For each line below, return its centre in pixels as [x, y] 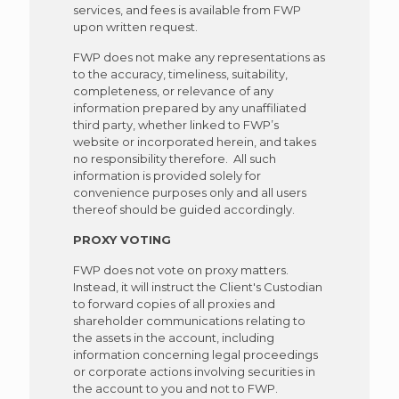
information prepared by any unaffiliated [189, 108]
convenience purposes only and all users [189, 192]
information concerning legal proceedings [195, 354]
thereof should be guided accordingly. [183, 209]
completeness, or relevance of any [173, 91]
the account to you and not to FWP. [175, 388]
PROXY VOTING [122, 240]
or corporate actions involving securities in [194, 371]
